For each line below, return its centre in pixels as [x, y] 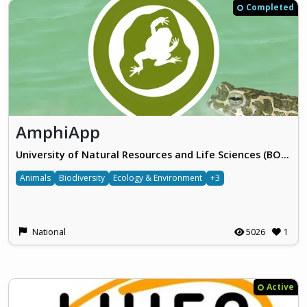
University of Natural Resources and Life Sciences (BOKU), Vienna [285, 155]
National [49, 232]
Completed [270, 8]
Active [280, 287]
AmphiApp [58, 132]
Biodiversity [82, 178]
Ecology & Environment [158, 178]
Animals [35, 178]
